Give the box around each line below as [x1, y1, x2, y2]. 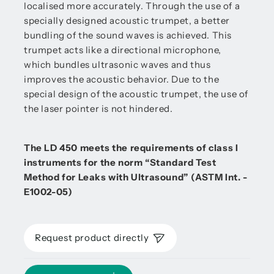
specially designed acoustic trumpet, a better [24, 15, 231, 26]
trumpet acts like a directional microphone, [24, 44, 221, 56]
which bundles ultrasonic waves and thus [24, 59, 211, 70]
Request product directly [35, 232, 149, 243]
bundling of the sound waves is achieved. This [24, 29, 232, 41]
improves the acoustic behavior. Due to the [24, 73, 220, 85]
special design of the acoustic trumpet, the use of [24, 88, 249, 100]
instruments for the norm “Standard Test [24, 157, 217, 168]
